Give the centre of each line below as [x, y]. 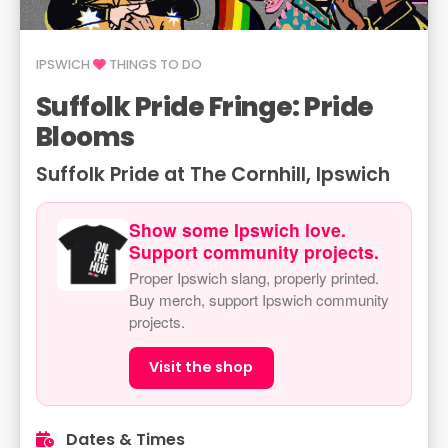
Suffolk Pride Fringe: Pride [205, 106]
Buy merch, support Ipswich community [259, 299]
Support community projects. [254, 251]
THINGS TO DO [154, 64]
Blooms [85, 136]
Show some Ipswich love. [237, 229]
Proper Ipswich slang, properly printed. [254, 277]
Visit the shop [201, 367]
